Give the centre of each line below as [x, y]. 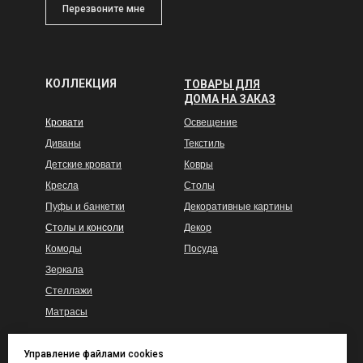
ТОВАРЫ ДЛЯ [222, 85]
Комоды [64, 249]
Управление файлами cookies [94, 354]
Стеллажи [69, 291]
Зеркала [64, 270]
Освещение [211, 123]
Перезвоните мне [104, 9]
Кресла [62, 186]
